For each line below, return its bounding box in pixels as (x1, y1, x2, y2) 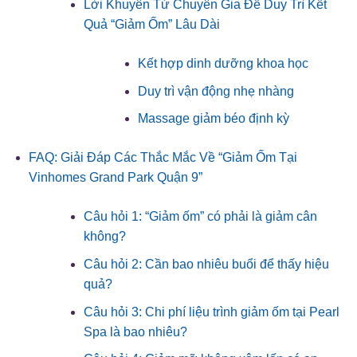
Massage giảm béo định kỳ (138, 112, 290, 126)
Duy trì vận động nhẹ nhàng (138, 84, 295, 98)
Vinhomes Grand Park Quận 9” (28, 171, 202, 185)
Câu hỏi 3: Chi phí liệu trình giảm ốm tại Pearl (83, 304, 339, 319)
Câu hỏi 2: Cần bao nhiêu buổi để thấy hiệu (83, 257, 329, 272)
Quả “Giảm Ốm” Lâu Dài (83, 18, 220, 32)
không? (83, 229, 126, 244)
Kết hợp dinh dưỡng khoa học (138, 57, 309, 71)
